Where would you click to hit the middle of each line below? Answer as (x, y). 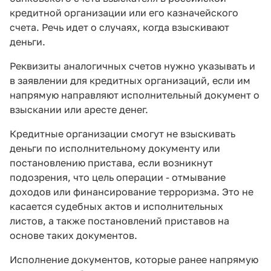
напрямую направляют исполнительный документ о (135, 95)
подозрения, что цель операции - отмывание (118, 178)
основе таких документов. (73, 236)
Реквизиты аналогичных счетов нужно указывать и (132, 66)
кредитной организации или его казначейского (124, 13)
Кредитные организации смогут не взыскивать (122, 134)
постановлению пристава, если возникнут (111, 163)
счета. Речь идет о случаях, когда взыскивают (119, 28)
